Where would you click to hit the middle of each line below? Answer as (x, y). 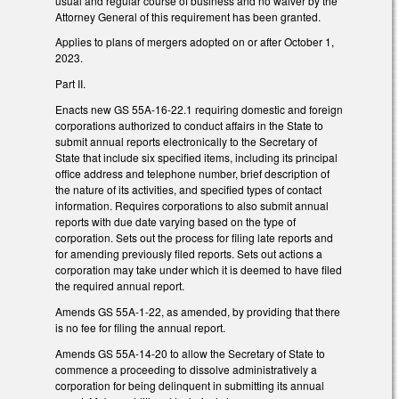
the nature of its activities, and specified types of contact (188, 190)
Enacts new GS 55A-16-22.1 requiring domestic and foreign (199, 110)
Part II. (70, 84)
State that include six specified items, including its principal (196, 158)
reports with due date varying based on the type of (175, 222)
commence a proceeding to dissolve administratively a (186, 369)
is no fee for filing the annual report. (140, 327)
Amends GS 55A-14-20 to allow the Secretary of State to (190, 353)
